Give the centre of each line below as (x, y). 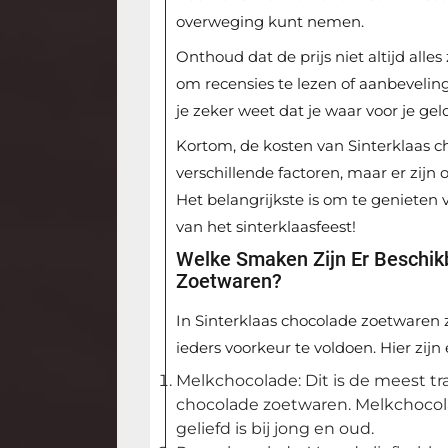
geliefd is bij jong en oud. (275, 428)
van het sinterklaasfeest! (266, 226)
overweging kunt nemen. (270, 21)
